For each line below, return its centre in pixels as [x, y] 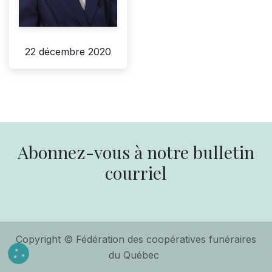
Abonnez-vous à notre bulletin [136, 151]
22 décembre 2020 [68, 52]
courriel [136, 172]
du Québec [134, 255]
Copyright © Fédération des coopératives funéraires [136, 240]
